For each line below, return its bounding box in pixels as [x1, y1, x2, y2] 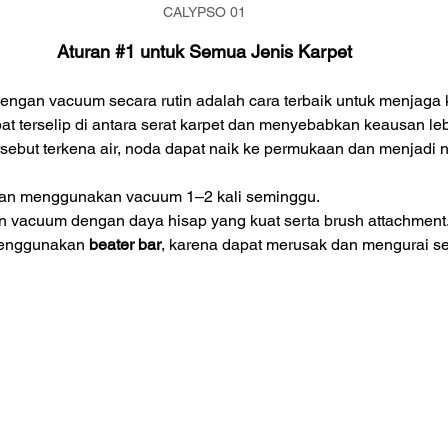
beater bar [89, 235, 161, 255]
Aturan [56, 41, 115, 63]
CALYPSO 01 [162, 4, 246, 21]
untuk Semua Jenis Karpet [134, 41, 352, 63]
